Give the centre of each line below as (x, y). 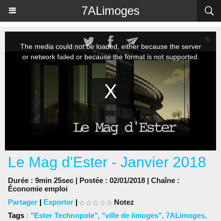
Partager (23, 202)
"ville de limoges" (132, 215)
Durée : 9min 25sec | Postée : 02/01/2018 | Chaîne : (94, 180)
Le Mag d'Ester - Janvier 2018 (107, 162)
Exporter (58, 202)
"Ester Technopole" (64, 215)
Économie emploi (38, 189)
